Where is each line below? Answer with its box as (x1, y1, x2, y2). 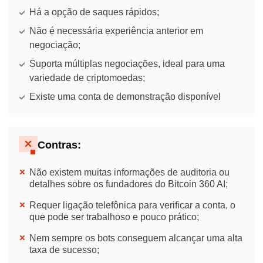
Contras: (38, 139, 81, 151)
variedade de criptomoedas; (29, 72, 145, 83)
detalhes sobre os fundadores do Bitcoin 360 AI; (29, 178, 228, 189)
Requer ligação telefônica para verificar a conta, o (29, 200, 235, 210)
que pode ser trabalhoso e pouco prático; (29, 211, 199, 222)
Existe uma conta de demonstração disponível (29, 91, 221, 102)
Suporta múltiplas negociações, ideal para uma (29, 58, 225, 69)
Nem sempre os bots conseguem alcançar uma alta (29, 232, 242, 243)
